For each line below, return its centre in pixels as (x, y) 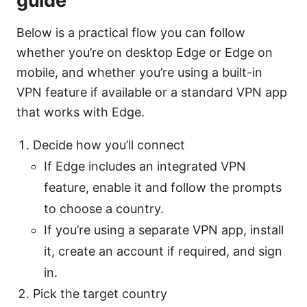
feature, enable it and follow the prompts (163, 188)
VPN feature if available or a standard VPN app (152, 93)
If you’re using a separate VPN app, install (164, 230)
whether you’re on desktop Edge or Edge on (145, 53)
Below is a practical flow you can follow (131, 33)
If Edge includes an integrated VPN (145, 167)
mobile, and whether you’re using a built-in (139, 73)
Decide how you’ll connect (109, 145)
